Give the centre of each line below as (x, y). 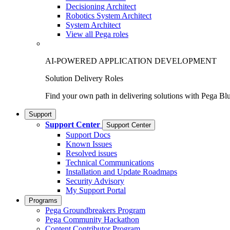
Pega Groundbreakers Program (95, 210)
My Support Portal (96, 190)
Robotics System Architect (109, 16)
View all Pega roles (97, 34)
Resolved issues (91, 153)
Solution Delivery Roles (84, 78)
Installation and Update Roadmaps (121, 172)
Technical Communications (110, 162)
